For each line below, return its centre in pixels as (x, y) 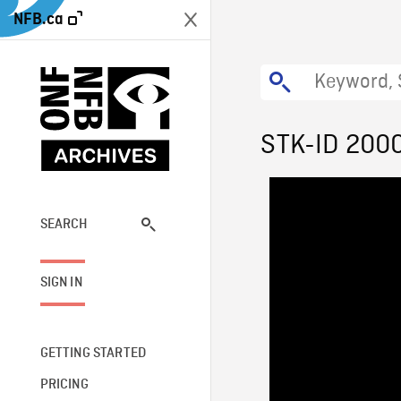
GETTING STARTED (93, 353)
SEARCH (64, 224)
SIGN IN (61, 282)
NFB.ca (38, 19)
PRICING (64, 384)
